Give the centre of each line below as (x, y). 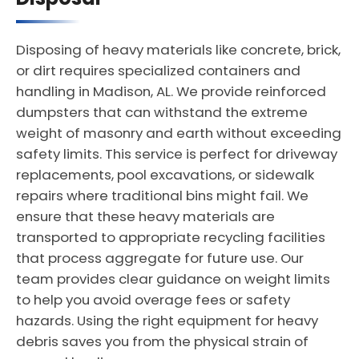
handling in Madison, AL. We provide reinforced (171, 91)
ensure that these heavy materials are (145, 216)
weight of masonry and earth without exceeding (179, 133)
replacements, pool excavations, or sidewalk (165, 175)
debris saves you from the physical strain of (162, 341)
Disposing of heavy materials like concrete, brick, (178, 50)
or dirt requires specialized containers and (158, 71)
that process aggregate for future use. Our (160, 258)
